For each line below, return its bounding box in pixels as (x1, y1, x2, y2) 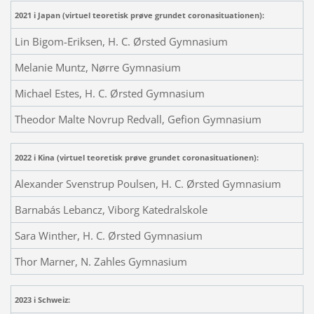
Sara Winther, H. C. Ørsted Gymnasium (14, 228, 203, 243)
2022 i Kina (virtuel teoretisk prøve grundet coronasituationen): (14, 151, 259, 163)
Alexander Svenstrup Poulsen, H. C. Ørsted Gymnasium (14, 176, 281, 191)
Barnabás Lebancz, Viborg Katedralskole (14, 202, 207, 217)
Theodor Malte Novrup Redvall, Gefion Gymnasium (14, 111, 261, 126)
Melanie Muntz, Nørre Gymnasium (14, 60, 181, 74)
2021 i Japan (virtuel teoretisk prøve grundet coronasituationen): (14, 9, 264, 20)
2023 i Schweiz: (14, 294, 70, 305)
